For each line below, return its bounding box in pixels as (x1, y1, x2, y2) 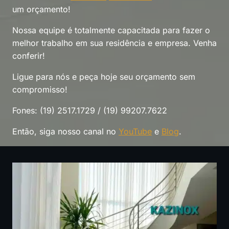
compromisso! (12, 84, 67, 95)
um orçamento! (12, 4, 71, 14)
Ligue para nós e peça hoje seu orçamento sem (12, 72, 195, 82)
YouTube (119, 126, 152, 136)
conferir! (12, 51, 45, 61)
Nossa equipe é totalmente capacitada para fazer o (12, 25, 210, 35)
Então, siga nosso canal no (12, 126, 119, 136)
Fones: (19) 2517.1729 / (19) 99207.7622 (12, 105, 167, 116)
